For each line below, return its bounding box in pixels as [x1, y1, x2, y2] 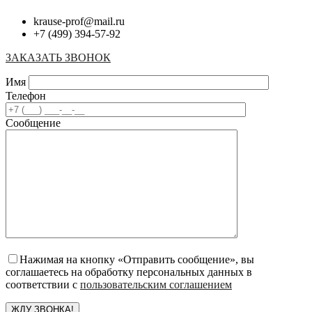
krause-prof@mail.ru [33, 15, 125, 27]
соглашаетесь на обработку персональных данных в [6, 265, 252, 278]
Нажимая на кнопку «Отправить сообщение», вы [19, 253, 254, 265]
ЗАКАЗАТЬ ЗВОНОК [6, 51, 111, 63]
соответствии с [6, 278, 80, 290]
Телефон [6, 89, 46, 102]
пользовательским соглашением [80, 278, 232, 290]
